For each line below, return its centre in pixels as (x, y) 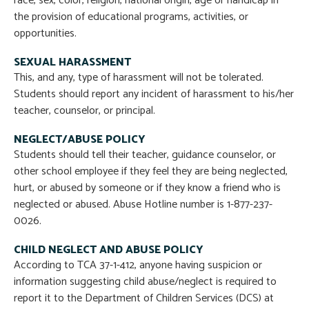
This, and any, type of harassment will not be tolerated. (139, 78)
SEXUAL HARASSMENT (72, 63)
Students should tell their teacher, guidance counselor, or (145, 155)
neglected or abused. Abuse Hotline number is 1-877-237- (143, 205)
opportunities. (45, 34)
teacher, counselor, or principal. (84, 111)
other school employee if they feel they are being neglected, (151, 172)
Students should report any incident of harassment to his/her (154, 94)
